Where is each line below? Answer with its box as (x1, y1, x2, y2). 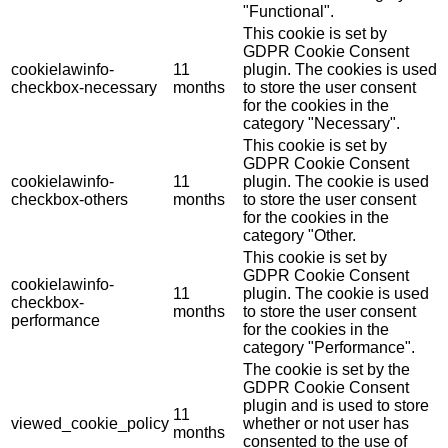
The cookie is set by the (243, 361, 410, 379)
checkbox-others (11, 191, 128, 209)
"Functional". (243, 3, 334, 21)
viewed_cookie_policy (11, 415, 169, 433)
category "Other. (243, 227, 356, 245)
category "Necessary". (243, 115, 400, 133)
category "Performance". (243, 339, 415, 357)
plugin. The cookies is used (243, 61, 437, 79)
